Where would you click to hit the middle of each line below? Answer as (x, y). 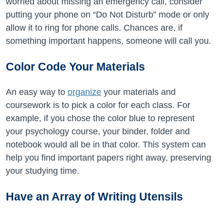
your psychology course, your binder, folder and (98, 131)
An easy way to (37, 92)
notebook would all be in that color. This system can (106, 145)
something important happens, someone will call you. (109, 41)
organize (84, 92)
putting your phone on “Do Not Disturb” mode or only (108, 15)
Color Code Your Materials (75, 67)
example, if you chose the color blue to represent (100, 118)
